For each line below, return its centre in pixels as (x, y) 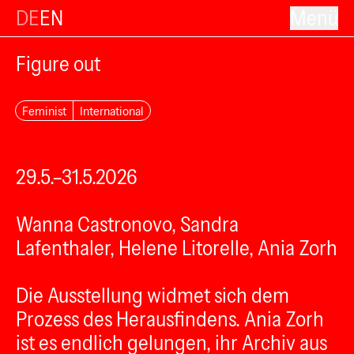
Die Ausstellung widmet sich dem (153, 296)
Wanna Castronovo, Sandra (127, 224)
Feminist (44, 111)
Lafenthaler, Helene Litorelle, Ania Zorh (177, 248)
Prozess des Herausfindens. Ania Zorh (170, 319)
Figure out (58, 64)
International (112, 111)
